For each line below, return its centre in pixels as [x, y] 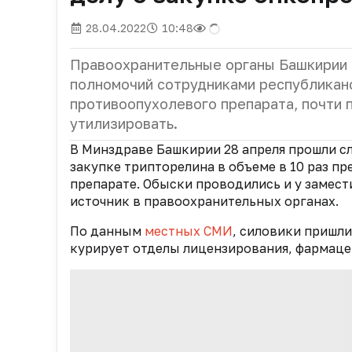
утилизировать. [124, 123]
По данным [107, 231]
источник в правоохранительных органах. [206, 201]
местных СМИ [189, 231]
